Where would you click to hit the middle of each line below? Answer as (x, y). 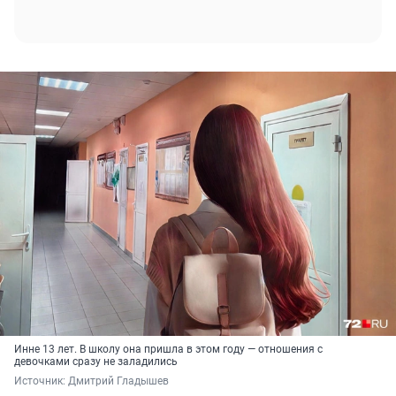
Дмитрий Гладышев (120, 381)
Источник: (41, 381)
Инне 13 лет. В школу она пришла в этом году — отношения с (168, 350)
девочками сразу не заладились (96, 362)
